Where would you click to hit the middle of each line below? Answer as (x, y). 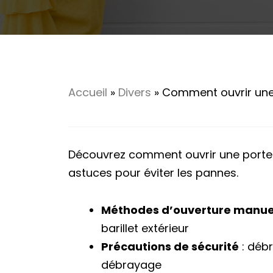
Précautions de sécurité (170, 246)
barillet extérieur (145, 228)
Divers (135, 92)
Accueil (88, 92)
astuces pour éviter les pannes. (153, 173)
